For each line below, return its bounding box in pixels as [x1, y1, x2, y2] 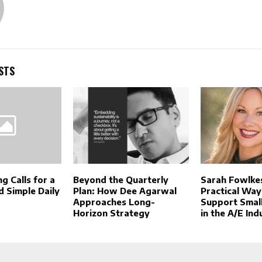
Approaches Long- [73, 196, 155, 208]
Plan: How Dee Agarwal [73, 185, 177, 196]
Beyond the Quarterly [73, 174, 168, 185]
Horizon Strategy [73, 208, 150, 219]
